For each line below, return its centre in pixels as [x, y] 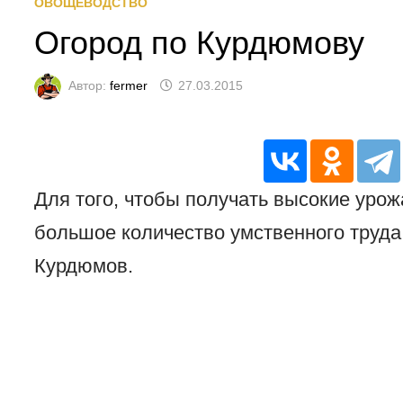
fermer [129, 85]
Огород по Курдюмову [200, 43]
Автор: [90, 85]
